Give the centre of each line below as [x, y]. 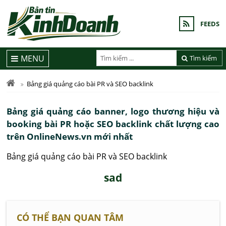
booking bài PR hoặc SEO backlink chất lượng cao [113, 124]
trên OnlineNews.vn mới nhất [70, 136]
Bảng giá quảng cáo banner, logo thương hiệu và [113, 111]
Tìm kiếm [204, 58]
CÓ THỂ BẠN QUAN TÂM [70, 217]
